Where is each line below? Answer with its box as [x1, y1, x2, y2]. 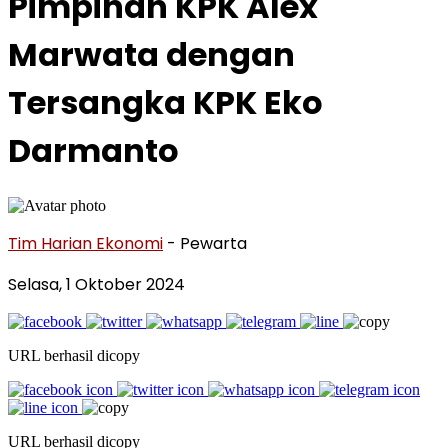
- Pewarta [167, 231, 247, 255]
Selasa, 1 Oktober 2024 [8, 272, 185, 296]
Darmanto [8, 128, 179, 174]
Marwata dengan [8, 32, 295, 78]
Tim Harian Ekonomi [8, 231, 163, 255]
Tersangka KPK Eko [8, 80, 323, 126]
